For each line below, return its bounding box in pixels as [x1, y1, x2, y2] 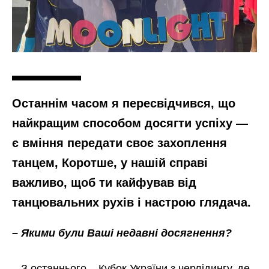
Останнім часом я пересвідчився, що [12, 97, 235, 110]
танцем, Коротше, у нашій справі [12, 156, 208, 170]
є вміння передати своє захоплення [12, 136, 227, 150]
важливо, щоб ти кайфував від [12, 176, 196, 190]
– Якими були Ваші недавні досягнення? [12, 227, 232, 240]
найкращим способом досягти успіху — [12, 116, 248, 130]
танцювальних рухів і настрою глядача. [12, 196, 251, 210]
